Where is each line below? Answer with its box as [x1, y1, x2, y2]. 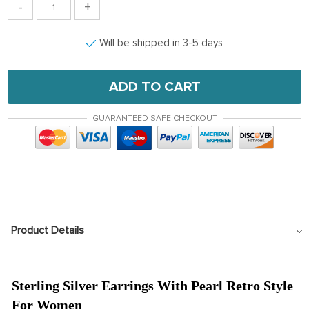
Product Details [11, 223, 84, 237]
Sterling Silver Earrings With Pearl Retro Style [12, 277, 293, 293]
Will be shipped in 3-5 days [99, 37, 223, 49]
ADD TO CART [108, 79, 201, 95]
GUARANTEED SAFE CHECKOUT [92, 113, 217, 123]
